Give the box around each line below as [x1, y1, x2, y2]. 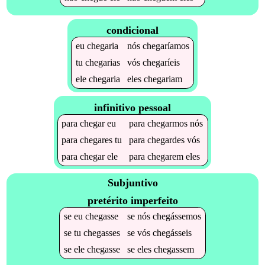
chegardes [147, 134, 185, 145]
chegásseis [152, 227, 192, 238]
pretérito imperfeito [87, 194, 178, 206]
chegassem [153, 244, 194, 254]
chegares [80, 134, 113, 145]
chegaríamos [142, 41, 189, 51]
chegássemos [152, 211, 201, 221]
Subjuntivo [107, 177, 158, 189]
